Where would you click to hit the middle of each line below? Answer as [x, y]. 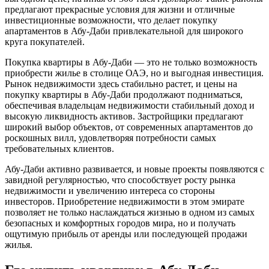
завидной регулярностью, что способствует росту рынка [120, 180]
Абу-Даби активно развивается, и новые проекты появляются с [134, 169]
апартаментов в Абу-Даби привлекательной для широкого [124, 31]
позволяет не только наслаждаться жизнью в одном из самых [130, 212]
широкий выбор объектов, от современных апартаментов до [129, 127]
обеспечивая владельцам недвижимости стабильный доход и [130, 105]
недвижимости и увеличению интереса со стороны [110, 190]
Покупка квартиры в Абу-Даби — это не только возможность [131, 62]
